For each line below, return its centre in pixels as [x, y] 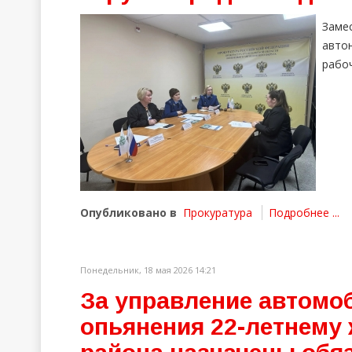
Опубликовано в [128, 213]
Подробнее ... [304, 213]
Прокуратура [218, 213]
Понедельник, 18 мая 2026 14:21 [148, 270]
